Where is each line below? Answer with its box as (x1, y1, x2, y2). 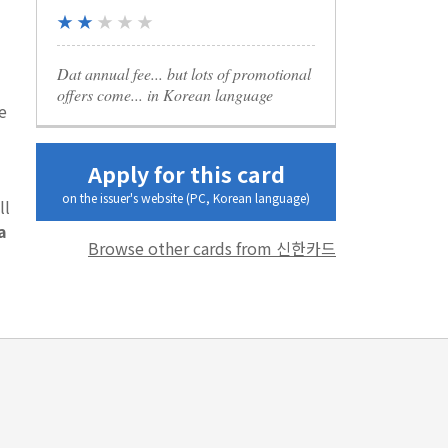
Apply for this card (87, 157, 285, 189)
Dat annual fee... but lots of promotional (57, 62, 311, 84)
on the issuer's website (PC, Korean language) (62, 188, 310, 206)
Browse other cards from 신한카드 (88, 235, 336, 260)
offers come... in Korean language (57, 83, 273, 105)
